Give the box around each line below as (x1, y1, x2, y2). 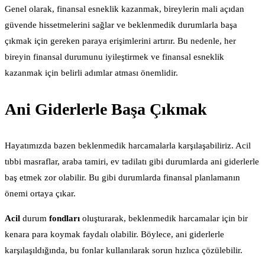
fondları (49, 214, 80, 224)
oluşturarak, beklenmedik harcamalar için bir (80, 214, 248, 224)
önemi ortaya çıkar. (5, 189, 76, 199)
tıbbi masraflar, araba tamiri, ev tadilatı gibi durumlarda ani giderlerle (5, 157, 259, 167)
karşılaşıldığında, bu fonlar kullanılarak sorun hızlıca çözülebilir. (5, 245, 243, 256)
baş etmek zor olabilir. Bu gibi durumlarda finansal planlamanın (5, 173, 240, 183)
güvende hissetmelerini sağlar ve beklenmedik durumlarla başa (5, 20, 237, 30)
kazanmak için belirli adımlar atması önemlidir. (5, 67, 178, 77)
